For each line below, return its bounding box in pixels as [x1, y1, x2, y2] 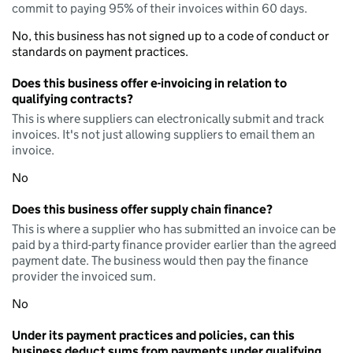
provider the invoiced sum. [12, 269, 156, 284]
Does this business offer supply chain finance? [12, 202, 273, 217]
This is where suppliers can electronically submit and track [12, 111, 324, 126]
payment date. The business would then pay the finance [12, 253, 308, 268]
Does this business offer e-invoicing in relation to [12, 76, 287, 91]
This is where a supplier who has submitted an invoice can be [12, 221, 336, 236]
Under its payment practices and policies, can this [12, 328, 295, 343]
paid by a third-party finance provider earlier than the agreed [12, 237, 336, 252]
